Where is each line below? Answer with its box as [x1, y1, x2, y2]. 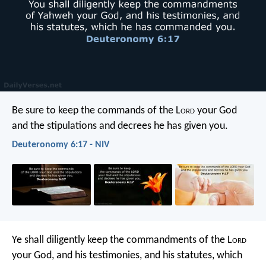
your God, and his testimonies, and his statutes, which [12, 249, 242, 261]
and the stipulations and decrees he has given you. [12, 120, 228, 132]
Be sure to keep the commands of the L [12, 104, 180, 116]
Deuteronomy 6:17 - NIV [12, 140, 109, 150]
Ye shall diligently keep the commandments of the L [12, 234, 232, 246]
